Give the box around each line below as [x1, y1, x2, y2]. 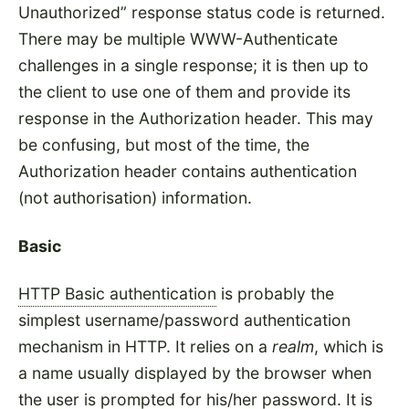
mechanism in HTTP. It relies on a [18, 337, 272, 356]
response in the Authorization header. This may [18, 109, 373, 129]
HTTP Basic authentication [18, 284, 216, 303]
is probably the [216, 284, 334, 303]
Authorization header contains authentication [18, 162, 357, 182]
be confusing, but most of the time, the [18, 135, 309, 155]
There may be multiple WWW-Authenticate [18, 29, 338, 49]
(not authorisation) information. [18, 188, 252, 208]
